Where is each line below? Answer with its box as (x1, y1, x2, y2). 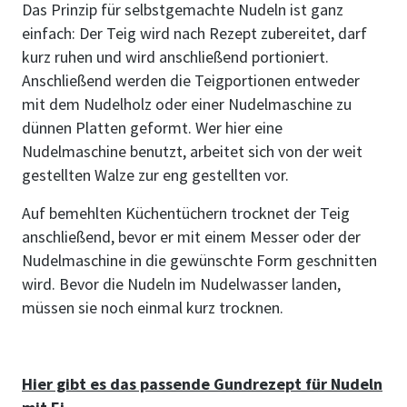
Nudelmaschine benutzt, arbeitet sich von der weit (22, 141, 362, 162)
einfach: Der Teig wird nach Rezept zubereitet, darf (22, 23, 367, 44)
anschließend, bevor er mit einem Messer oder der (22, 226, 361, 247)
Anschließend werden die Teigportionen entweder (22, 70, 360, 91)
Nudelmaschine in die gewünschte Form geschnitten (22, 250, 377, 271)
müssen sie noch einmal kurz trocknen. (22, 297, 287, 318)
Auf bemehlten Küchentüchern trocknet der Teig (22, 203, 350, 223)
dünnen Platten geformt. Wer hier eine (22, 117, 283, 138)
